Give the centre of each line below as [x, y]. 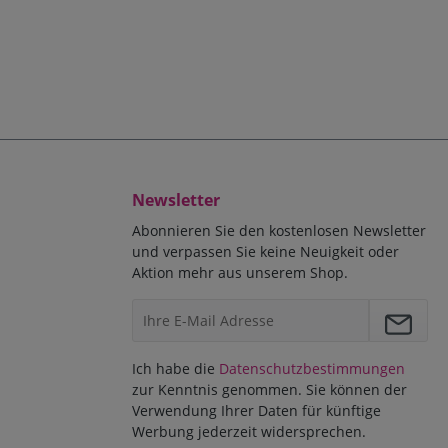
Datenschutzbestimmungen [312, 369]
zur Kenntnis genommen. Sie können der [269, 390]
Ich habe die [175, 369]
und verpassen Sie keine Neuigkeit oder [265, 252]
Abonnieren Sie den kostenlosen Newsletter [279, 231]
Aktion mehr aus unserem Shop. [240, 273]
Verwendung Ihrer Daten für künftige [256, 411]
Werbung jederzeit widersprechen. [249, 432]
